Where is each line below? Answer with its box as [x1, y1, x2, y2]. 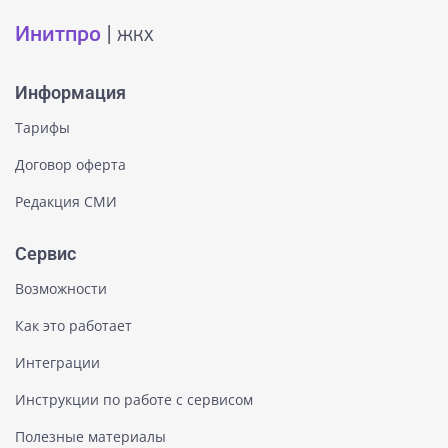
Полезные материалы [15, 426, 166, 446]
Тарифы [15, 117, 70, 137]
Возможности [15, 278, 107, 298]
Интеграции [15, 352, 100, 372]
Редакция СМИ [15, 191, 117, 211]
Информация [15, 81, 126, 103]
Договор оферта [15, 154, 126, 174]
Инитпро [15, 24, 101, 46]
